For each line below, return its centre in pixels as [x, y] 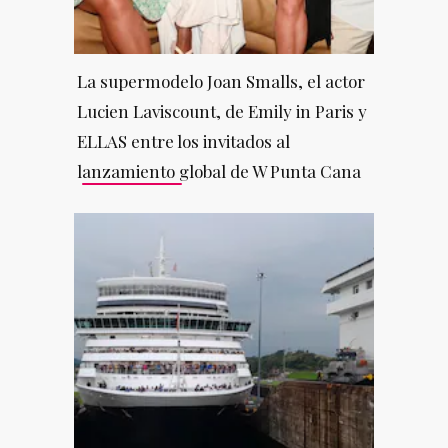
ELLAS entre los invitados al [183, 140]
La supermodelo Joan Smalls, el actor [220, 80]
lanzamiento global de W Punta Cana [218, 170]
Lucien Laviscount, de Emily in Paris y [221, 110]
